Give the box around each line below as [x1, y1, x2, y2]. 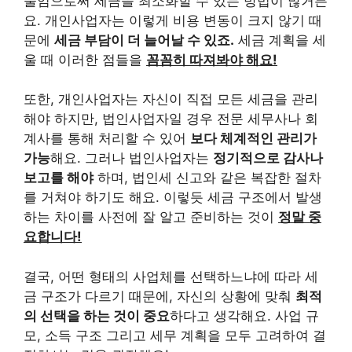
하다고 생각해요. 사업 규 [170, 307, 319, 324]
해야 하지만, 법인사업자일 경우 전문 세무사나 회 [24, 111, 318, 127]
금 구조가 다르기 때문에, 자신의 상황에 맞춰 [24, 288, 295, 304]
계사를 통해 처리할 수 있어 [24, 130, 190, 147]
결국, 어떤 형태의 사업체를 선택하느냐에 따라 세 [24, 268, 318, 284]
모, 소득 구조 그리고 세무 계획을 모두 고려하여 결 [24, 327, 326, 343]
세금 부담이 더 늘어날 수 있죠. [54, 31, 234, 48]
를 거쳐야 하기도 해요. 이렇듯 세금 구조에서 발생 [24, 189, 322, 206]
